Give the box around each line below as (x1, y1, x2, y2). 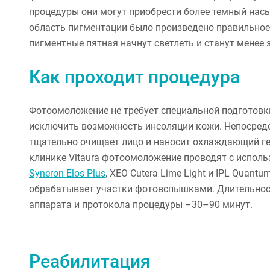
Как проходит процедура (29, 66, 240, 87)
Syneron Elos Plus (29, 167, 105, 179)
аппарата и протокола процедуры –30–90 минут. (29, 198, 253, 210)
